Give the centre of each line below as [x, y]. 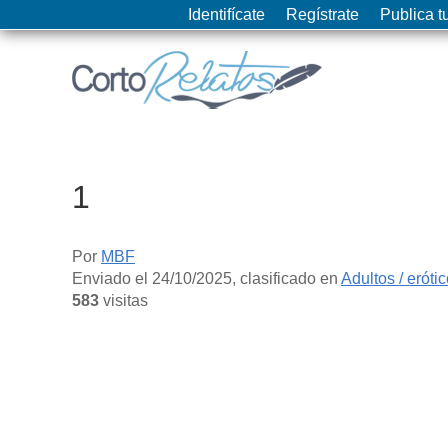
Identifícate [226, 14]
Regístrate [322, 14]
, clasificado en [286, 278]
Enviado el [112, 278]
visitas [123, 300]
